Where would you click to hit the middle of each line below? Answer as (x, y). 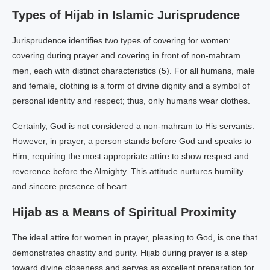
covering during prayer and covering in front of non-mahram (126, 55)
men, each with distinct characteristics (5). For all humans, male (133, 71)
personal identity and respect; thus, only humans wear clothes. (131, 101)
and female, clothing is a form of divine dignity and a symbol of (131, 86)
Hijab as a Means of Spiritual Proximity (124, 212)
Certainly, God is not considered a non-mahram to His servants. (133, 126)
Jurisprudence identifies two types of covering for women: (121, 40)
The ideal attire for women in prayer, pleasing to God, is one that (135, 237)
